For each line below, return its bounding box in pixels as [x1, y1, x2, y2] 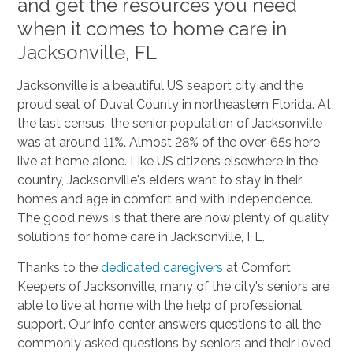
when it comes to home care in [17, 17, 288, 40]
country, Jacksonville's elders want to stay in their [17, 172, 303, 188]
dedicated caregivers [101, 259, 224, 275]
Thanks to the [17, 259, 102, 275]
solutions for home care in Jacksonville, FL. [17, 229, 266, 244]
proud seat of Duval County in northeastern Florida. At [17, 96, 332, 112]
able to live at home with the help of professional [17, 297, 303, 313]
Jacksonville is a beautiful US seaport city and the [17, 77, 304, 93]
